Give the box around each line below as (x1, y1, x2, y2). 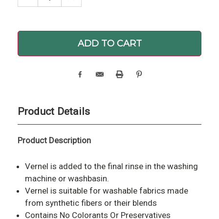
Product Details (17, 105, 90, 117)
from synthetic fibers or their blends (24, 198, 157, 208)
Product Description (17, 135, 91, 145)
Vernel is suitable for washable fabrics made (24, 186, 188, 196)
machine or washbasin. (24, 174, 109, 184)
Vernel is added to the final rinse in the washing (24, 161, 198, 172)
